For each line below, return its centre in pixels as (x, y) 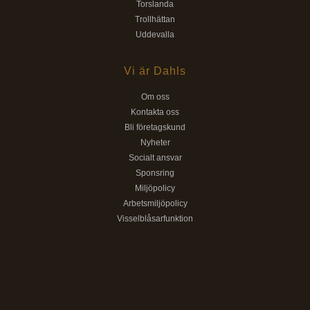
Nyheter (155, 142)
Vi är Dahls (155, 71)
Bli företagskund (155, 127)
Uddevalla (155, 34)
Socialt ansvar (155, 157)
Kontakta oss (155, 112)
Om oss (155, 97)
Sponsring (155, 173)
